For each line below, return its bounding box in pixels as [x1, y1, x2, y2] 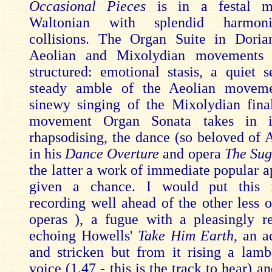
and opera [163, 146, 225, 161]
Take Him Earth [137, 228, 234, 243]
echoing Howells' [29, 228, 138, 243]
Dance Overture [65, 146, 163, 161]
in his [29, 146, 66, 161]
